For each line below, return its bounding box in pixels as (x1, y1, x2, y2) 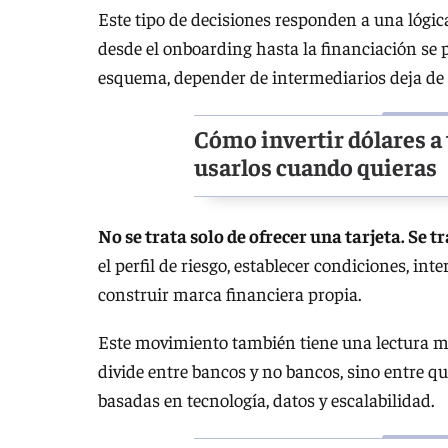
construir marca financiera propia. (98, 282, 362, 306)
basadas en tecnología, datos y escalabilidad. (98, 387, 435, 411)
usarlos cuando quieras (194, 151, 437, 182)
